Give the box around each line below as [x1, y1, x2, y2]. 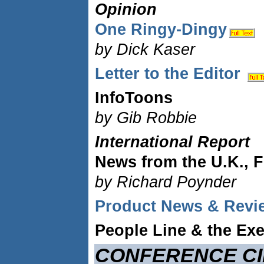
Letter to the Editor [95, 65, 245, 82]
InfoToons [95, 89, 173, 107]
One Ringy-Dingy [95, 21, 227, 38]
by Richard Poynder [95, 173, 236, 191]
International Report [95, 133, 250, 151]
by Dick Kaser [95, 41, 195, 58]
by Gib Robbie [95, 109, 197, 127]
